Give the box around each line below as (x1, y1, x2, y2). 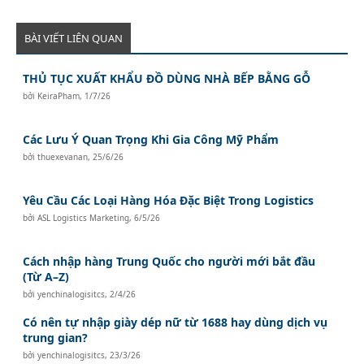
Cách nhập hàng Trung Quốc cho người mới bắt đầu (23, 253, 316, 270)
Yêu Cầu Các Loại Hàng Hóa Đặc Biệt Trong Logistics (23, 193, 314, 209)
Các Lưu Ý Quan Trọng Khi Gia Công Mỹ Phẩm (23, 132, 279, 148)
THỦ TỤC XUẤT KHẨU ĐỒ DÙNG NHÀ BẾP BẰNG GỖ (23, 71, 311, 87)
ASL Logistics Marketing (37, 212, 130, 224)
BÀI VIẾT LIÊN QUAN (24, 31, 123, 46)
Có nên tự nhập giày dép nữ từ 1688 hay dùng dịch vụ (23, 314, 328, 331)
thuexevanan (37, 151, 89, 163)
